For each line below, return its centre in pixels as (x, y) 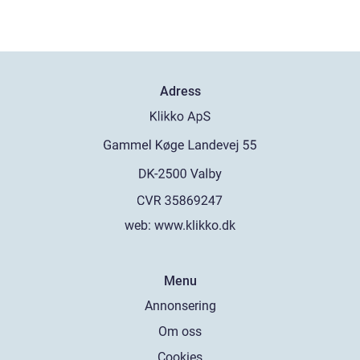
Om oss (180, 331)
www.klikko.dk (195, 225)
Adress (180, 92)
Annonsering (180, 306)
